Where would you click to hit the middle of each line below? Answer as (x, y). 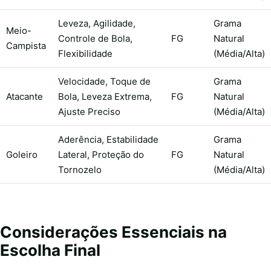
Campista (26, 46)
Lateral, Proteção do (101, 155)
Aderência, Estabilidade (108, 140)
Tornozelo (80, 170)
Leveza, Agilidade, (97, 24)
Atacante (24, 97)
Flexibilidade (85, 54)
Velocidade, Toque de (104, 82)
